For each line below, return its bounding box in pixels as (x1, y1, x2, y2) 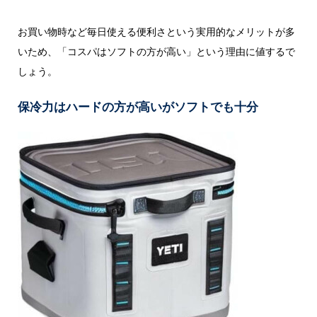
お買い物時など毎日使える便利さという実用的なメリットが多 (17, 24, 295, 38)
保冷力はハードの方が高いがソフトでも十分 (17, 98, 258, 115)
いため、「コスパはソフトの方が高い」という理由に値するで (17, 44, 295, 58)
